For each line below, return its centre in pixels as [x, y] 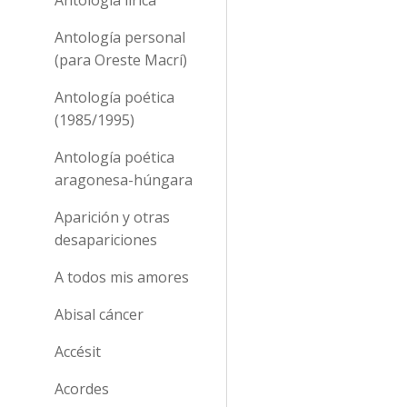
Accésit [78, 351]
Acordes [82, 388]
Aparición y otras [112, 217]
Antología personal [120, 37]
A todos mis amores [122, 277]
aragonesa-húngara [124, 179]
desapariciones [106, 239]
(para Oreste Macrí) [121, 60]
